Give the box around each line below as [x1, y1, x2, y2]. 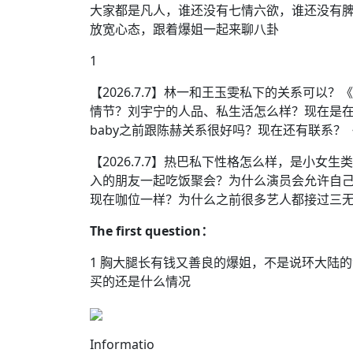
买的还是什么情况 [90, 273, 191, 290]
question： [145, 222, 214, 240]
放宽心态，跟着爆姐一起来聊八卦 [90, 20, 279, 38]
